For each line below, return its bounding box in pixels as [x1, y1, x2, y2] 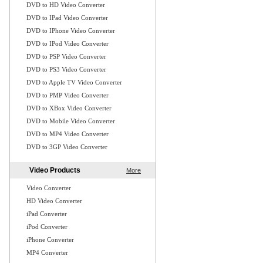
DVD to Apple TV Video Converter [26, 79, 122, 86]
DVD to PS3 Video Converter [26, 66, 106, 73]
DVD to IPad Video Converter [26, 14, 108, 21]
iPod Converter [26, 223, 68, 230]
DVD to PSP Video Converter [26, 53, 106, 60]
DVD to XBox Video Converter [26, 104, 112, 112]
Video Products [29, 166, 80, 174]
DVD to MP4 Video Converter [26, 130, 109, 137]
